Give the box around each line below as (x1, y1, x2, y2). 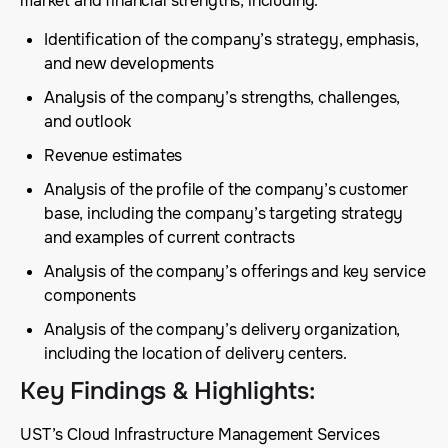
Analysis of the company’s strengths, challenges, (44, 87, 401, 108)
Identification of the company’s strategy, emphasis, (44, 29, 419, 50)
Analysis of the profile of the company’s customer (44, 179, 409, 200)
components (44, 285, 136, 306)
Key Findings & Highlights (20, 376, 309, 406)
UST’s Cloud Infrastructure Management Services (20, 424, 380, 445)
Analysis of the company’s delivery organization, (44, 319, 401, 340)
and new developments (44, 53, 214, 74)
